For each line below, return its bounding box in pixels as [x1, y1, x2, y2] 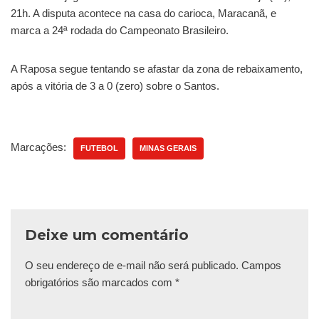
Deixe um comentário [25, 226, 189, 244]
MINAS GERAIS [140, 144, 197, 153]
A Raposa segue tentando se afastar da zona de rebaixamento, [11, 63, 303, 75]
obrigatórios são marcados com [25, 276, 175, 289]
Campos [241, 259, 281, 272]
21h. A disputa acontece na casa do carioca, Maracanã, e [11, 7, 276, 20]
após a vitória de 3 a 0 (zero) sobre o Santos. [11, 80, 219, 93]
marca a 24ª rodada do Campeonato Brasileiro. [11, 24, 229, 37]
